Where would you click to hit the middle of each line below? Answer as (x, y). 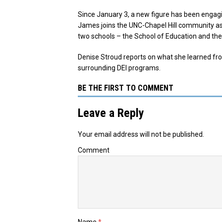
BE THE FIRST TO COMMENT (126, 88)
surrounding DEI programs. (119, 68)
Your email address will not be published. (141, 134)
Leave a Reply (111, 113)
